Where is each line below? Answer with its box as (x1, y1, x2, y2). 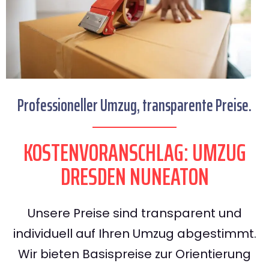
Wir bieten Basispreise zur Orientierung (18, 246, 251, 263)
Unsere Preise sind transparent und (27, 205, 242, 222)
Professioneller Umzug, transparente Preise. (17, 92, 252, 119)
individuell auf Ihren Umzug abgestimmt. (13, 225, 256, 243)
